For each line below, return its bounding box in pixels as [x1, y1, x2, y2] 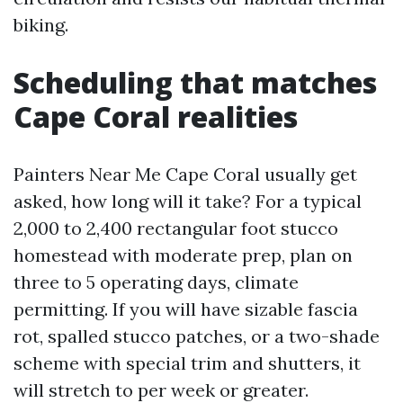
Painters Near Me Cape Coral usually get [13, 163, 357, 185]
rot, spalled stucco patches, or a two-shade [13, 325, 380, 347]
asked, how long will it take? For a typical [13, 190, 362, 212]
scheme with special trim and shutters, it [13, 352, 361, 374]
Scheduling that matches [13, 63, 377, 102]
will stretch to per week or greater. [13, 379, 309, 401]
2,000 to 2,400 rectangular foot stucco [13, 217, 338, 239]
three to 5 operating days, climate [13, 271, 299, 293]
